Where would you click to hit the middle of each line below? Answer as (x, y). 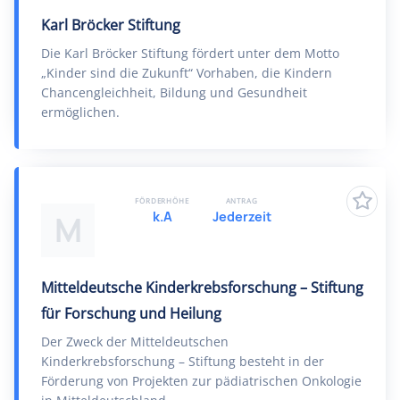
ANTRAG (242, 200)
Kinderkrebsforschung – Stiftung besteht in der (183, 361)
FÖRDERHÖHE (162, 200)
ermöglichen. (80, 112)
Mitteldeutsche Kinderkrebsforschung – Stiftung (202, 287)
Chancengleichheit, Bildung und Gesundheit (174, 92)
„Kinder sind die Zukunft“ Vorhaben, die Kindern (187, 73)
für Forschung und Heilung (131, 313)
